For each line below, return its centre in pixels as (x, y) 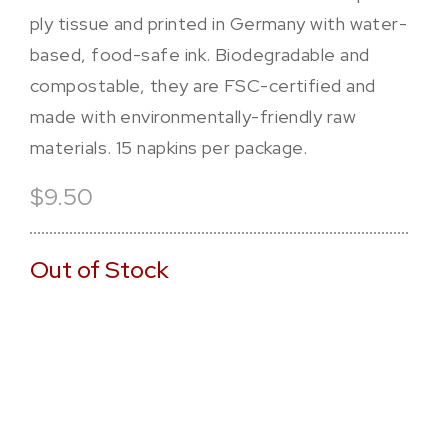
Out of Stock (99, 269)
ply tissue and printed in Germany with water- (219, 23)
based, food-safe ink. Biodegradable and (200, 54)
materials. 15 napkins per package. (169, 147)
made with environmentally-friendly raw (193, 116)
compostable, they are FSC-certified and (203, 85)
